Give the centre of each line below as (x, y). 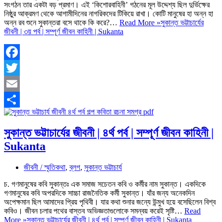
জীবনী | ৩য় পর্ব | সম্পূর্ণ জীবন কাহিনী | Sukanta (64, 32)
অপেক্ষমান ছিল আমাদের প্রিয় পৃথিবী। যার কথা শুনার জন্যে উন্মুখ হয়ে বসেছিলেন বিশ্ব (110, 202)
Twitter (15, 84)
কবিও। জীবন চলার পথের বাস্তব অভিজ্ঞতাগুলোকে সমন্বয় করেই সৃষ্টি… (94, 211)
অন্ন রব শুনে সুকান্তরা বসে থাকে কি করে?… (62, 23)
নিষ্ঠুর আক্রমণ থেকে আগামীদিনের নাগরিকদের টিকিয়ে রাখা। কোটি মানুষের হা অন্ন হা (109, 14)
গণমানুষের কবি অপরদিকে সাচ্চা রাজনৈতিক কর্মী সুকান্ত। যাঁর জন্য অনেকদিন (99, 193)
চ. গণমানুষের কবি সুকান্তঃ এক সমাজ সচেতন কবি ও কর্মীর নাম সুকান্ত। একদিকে (105, 184)
